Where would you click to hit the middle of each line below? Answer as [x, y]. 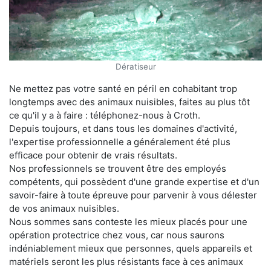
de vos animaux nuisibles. [64, 209]
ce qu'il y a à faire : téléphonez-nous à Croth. [105, 116]
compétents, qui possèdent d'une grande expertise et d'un [134, 182]
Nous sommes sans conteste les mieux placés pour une [128, 222]
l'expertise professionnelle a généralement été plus [120, 142]
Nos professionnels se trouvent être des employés [118, 169]
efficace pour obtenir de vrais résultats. [93, 155]
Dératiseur [135, 67]
